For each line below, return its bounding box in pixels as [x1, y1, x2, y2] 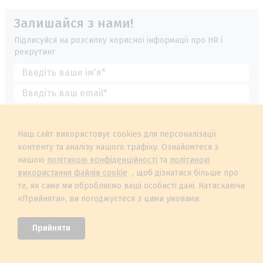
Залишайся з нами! [14, 15, 133, 31]
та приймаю [121, 118, 160, 126]
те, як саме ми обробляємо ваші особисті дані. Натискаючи [18, 181, 245, 191]
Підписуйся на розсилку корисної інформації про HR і [14, 35, 222, 45]
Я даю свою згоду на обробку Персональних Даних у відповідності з [32, 109, 244, 117]
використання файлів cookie [18, 168, 127, 178]
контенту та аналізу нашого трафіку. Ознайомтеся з [18, 142, 218, 152]
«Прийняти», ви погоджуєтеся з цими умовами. [18, 194, 201, 204]
